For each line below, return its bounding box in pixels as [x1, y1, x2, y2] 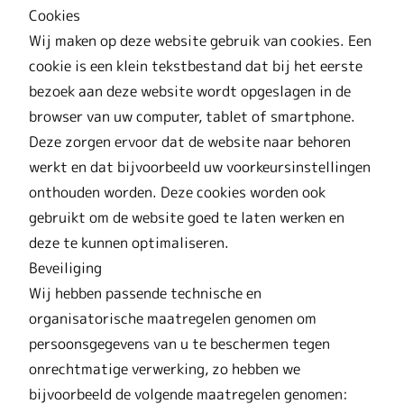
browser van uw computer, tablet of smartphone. [29, 106, 355, 126]
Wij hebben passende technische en [29, 282, 262, 303]
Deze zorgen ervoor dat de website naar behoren [29, 131, 351, 151]
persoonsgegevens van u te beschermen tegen [29, 333, 330, 353]
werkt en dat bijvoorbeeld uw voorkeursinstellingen [29, 156, 371, 177]
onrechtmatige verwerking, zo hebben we [29, 358, 300, 379]
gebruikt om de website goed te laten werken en [29, 207, 344, 227]
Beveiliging [29, 257, 102, 278]
